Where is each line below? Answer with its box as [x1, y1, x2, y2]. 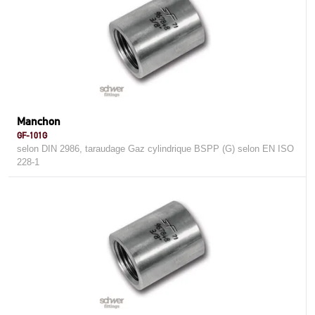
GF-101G [17, 130, 47, 141]
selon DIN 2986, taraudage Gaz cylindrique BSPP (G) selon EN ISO [17, 143, 294, 154]
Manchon [17, 115, 60, 128]
